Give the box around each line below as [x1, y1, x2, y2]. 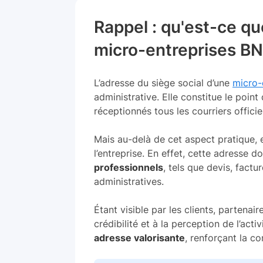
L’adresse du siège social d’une [94, 77, 232, 89]
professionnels [94, 161, 163, 173]
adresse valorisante [94, 232, 185, 244]
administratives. [94, 176, 164, 187]
